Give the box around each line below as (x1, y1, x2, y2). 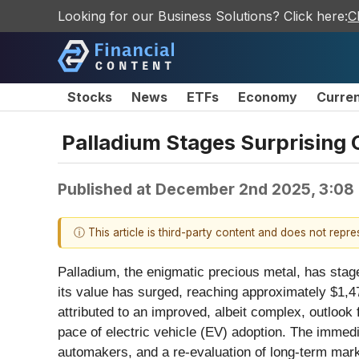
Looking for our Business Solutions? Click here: (58, 8, 348, 24)
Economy (238, 89, 297, 105)
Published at (58, 179, 155, 199)
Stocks (67, 89, 112, 105)
